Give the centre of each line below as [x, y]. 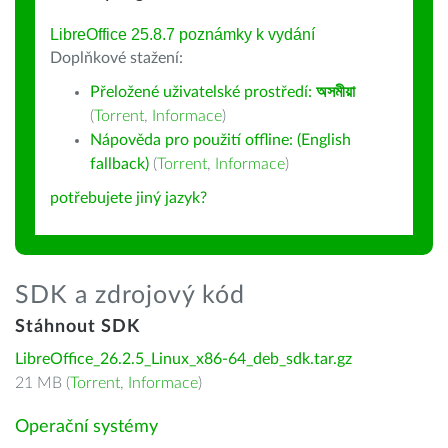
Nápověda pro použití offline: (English [220, 140]
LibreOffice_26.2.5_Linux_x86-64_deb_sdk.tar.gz [183, 359]
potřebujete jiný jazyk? [128, 198]
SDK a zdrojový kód [130, 295]
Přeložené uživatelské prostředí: [203, 92]
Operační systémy [86, 427]
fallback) [119, 164]
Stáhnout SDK [77, 327]
